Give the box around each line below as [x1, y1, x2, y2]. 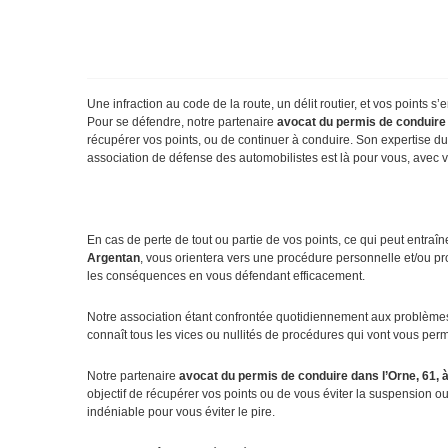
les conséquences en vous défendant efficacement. [87, 269, 365, 284]
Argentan [87, 251, 140, 266]
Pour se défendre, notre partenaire [87, 115, 277, 130]
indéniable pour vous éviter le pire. [87, 405, 275, 420]
